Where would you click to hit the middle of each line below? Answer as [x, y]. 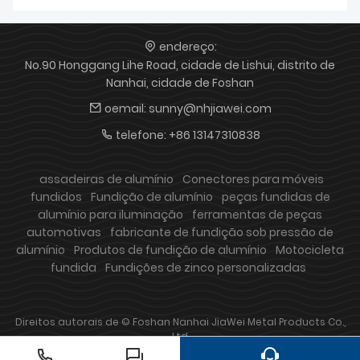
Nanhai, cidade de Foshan [180, 82]
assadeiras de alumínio [106, 179]
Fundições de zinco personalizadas [206, 267]
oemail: [125, 108]
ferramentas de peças [257, 214]
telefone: [141, 135]
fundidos [56, 196]
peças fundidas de [276, 196]
